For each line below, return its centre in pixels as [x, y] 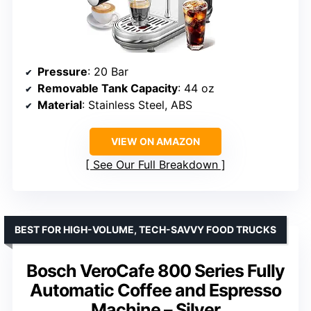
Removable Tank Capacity [108, 88]
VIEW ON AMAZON [155, 141]
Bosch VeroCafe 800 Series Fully [155, 270]
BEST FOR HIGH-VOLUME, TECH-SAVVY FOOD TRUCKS [145, 229]
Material [60, 104]
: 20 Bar [108, 71]
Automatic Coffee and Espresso [155, 290]
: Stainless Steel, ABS [137, 104]
